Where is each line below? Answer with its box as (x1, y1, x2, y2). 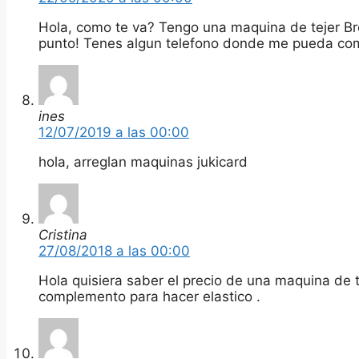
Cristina (38, 226, 87, 243)
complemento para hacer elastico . (38, 288, 260, 305)
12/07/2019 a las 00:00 (38, 123, 189, 140)
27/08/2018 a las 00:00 (38, 242, 190, 259)
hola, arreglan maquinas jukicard (38, 153, 248, 170)
